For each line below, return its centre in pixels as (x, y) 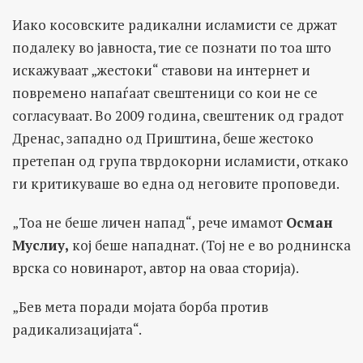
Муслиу (38, 245)
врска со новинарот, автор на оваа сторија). (156, 267)
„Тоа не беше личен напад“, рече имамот (149, 222)
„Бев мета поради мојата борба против (140, 306)
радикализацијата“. (77, 329)
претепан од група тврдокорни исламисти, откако (180, 160)
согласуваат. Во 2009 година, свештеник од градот (178, 115)
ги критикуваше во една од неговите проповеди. (176, 183)
